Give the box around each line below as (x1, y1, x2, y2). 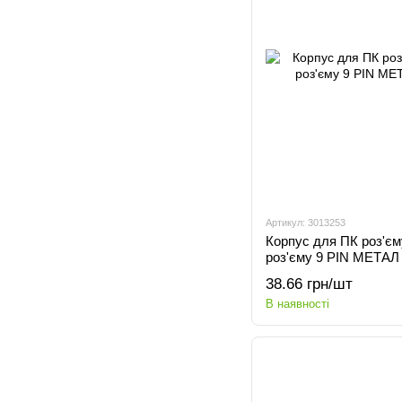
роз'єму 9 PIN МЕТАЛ (266, 249, 399, 265)
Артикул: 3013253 (266, 217, 345, 228)
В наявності (266, 297, 329, 310)
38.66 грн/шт (266, 275, 353, 293)
